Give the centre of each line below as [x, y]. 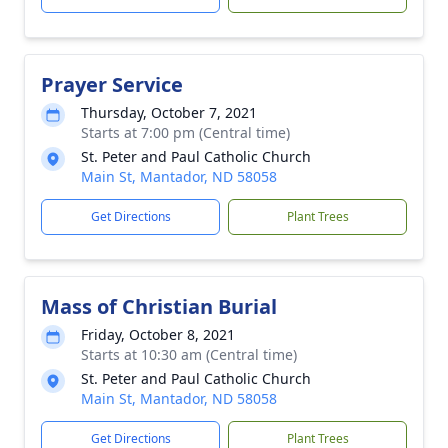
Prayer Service [112, 84]
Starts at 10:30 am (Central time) [189, 354]
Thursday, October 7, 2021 [169, 112]
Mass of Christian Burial [159, 306]
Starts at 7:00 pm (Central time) [185, 132]
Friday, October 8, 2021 [158, 334]
